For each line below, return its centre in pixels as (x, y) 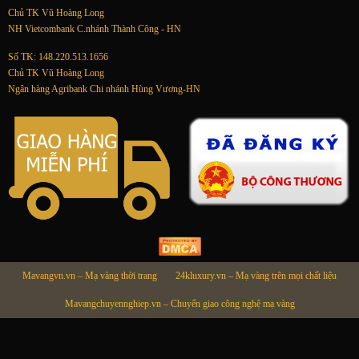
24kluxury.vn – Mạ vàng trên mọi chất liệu (256, 276)
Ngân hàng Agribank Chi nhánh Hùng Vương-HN (104, 89)
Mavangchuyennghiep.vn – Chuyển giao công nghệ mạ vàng (179, 304)
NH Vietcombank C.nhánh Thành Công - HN (95, 29)
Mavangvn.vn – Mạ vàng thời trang (90, 276)
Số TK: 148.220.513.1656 (58, 57)
